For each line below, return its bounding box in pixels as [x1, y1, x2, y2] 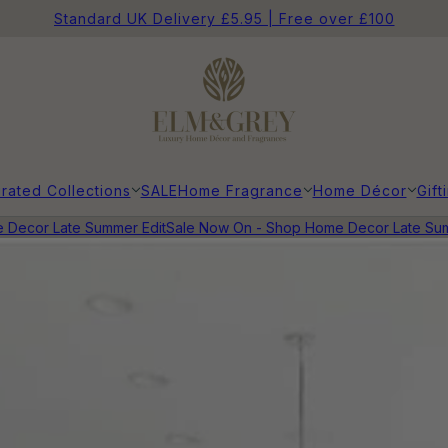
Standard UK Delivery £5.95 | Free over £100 [53, 10, 395, 27]
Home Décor [312, 181, 407, 199]
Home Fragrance [177, 181, 303, 199]
